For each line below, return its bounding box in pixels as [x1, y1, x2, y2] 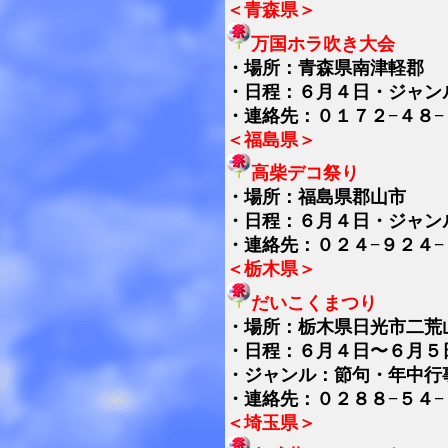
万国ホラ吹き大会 [251, 33, 395, 54]
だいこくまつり [251, 292, 377, 313]
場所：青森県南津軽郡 [244, 57, 424, 78]
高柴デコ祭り [251, 163, 359, 183]
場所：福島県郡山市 [244, 187, 406, 207]
